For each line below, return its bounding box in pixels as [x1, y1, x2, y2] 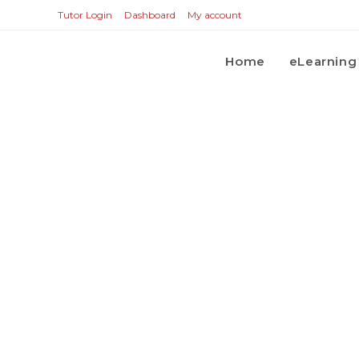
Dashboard [124, 9, 175, 21]
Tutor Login [58, 9, 112, 21]
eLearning [288, 54, 357, 69]
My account [188, 9, 242, 21]
